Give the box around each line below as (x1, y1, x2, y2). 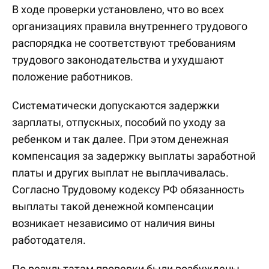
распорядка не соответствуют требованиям (12, 37, 235, 49)
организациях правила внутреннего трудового (12, 20, 247, 32)
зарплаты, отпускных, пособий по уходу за (12, 116, 226, 128)
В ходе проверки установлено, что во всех (12, 3, 224, 16)
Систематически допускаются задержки (12, 99, 219, 112)
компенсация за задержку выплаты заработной (12, 150, 256, 162)
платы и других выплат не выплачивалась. (12, 166, 229, 179)
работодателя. (12, 234, 86, 246)
